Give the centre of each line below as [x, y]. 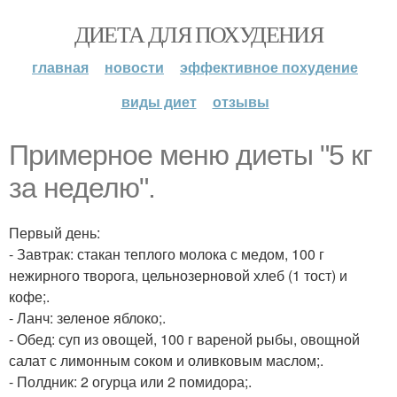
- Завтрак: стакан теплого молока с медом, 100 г [167, 254]
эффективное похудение [269, 67]
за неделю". [82, 188]
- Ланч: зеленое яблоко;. [87, 318]
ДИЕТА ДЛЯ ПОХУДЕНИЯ [198, 34]
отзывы [241, 101]
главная [60, 67]
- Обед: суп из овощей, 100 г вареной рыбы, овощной [184, 339]
